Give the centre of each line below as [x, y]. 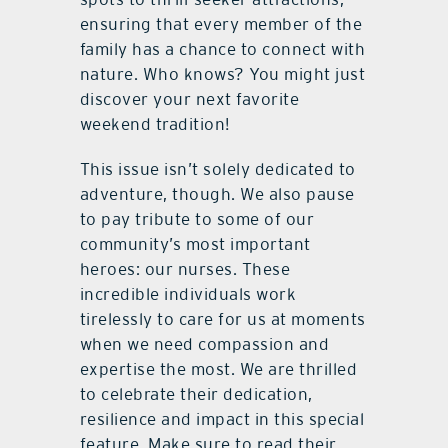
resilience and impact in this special [222, 419]
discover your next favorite [189, 99]
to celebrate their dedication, [196, 394]
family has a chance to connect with [222, 49]
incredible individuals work [188, 294]
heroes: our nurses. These [185, 269]
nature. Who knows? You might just [222, 74]
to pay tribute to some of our [197, 219]
